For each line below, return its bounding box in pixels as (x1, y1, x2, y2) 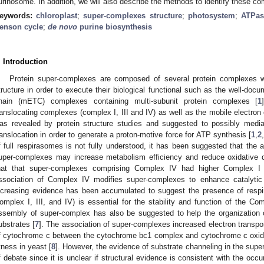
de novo (48, 22, 77, 31)
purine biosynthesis (77, 22, 152, 31)
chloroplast (36, 11, 78, 20)
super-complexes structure (83, 11, 182, 20)
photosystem (187, 11, 235, 20)
